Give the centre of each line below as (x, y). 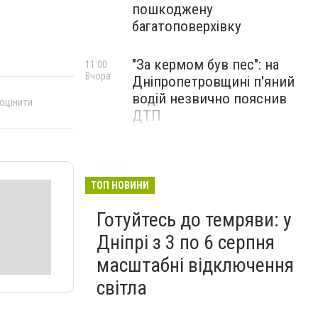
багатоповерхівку (187, 26)
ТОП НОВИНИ (120, 185)
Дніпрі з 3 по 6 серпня (186, 242)
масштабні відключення (195, 265)
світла (122, 288)
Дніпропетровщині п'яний (213, 82)
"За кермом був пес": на (205, 65)
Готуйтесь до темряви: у (194, 220)
